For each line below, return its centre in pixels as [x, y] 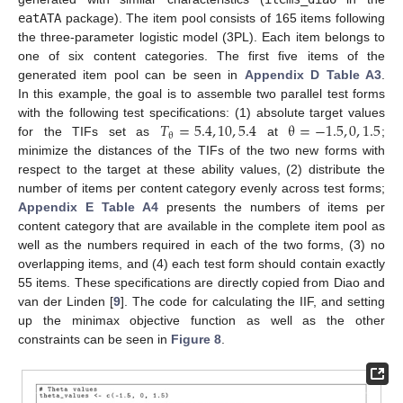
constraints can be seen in [94, 340]
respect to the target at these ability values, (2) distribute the [201, 170]
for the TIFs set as [89, 132]
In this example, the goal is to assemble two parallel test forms [201, 94]
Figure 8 [196, 340]
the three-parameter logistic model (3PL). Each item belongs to [201, 37]
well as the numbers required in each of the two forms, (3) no [201, 245]
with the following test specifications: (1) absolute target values [201, 113]
